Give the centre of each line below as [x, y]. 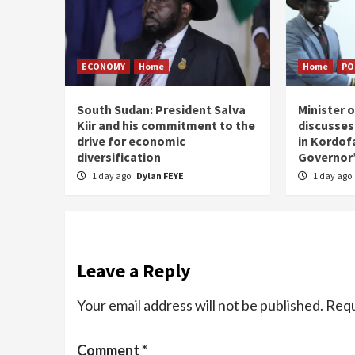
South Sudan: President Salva [161, 109]
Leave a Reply [134, 270]
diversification [119, 157]
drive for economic [131, 141]
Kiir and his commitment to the [166, 125]
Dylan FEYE [160, 175]
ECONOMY [103, 66]
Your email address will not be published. [200, 305]
